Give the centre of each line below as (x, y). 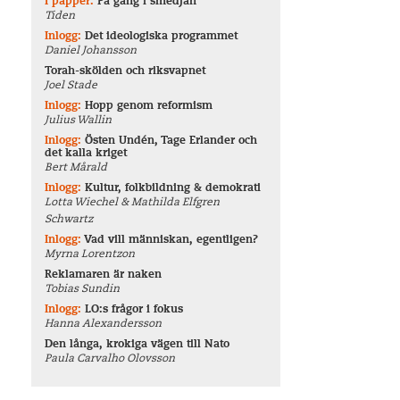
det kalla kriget (86, 154)
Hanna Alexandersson (104, 324)
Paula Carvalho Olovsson (110, 359)
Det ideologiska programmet (162, 37)
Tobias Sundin (83, 289)
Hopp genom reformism (149, 106)
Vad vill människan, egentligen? (171, 240)
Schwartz (69, 220)
